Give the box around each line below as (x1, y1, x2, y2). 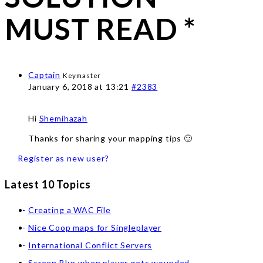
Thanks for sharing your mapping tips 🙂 (28, 133, 193, 143)
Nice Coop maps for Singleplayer (28, 222, 162, 232)
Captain (28, 70, 60, 80)
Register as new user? (18, 153, 109, 163)
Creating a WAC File (28, 204, 111, 215)
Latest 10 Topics (5, 177, 91, 191)
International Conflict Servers (28, 240, 153, 250)
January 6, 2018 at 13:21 (28, 82, 131, 92)
